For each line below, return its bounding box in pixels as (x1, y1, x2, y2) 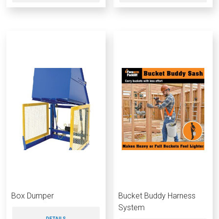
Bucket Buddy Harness (118, 191, 196, 200)
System (118, 202, 145, 212)
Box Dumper (11, 191, 54, 200)
